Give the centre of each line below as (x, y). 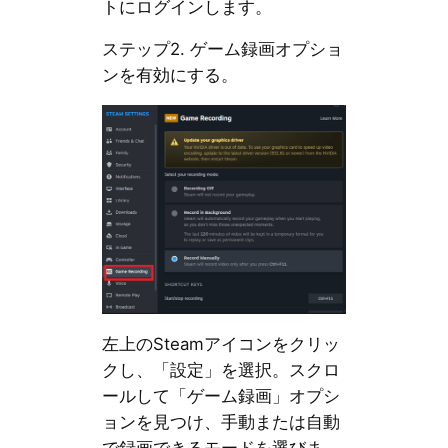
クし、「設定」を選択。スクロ (220, 370)
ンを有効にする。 (169, 75)
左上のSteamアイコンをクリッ (220, 344)
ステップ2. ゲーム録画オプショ (222, 49)
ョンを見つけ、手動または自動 (220, 422)
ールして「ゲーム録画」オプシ (220, 396)
